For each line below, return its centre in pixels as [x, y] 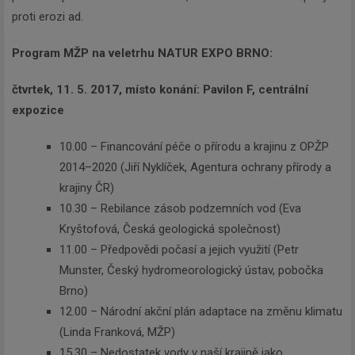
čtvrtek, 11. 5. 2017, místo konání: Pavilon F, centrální [160, 90]
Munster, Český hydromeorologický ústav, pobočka [191, 271]
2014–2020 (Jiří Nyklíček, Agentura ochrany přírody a [195, 168]
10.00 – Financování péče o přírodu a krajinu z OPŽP [194, 147]
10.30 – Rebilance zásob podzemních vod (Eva [180, 209]
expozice [38, 111]
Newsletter [177, 301]
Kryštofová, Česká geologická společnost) [170, 229]
